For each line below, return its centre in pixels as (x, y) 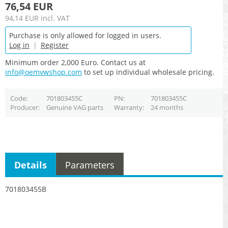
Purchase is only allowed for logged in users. (85, 36)
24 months (167, 108)
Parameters (90, 165)
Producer (24, 108)
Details (31, 165)
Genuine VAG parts (75, 108)
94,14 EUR (22, 18)
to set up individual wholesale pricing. (148, 72)
